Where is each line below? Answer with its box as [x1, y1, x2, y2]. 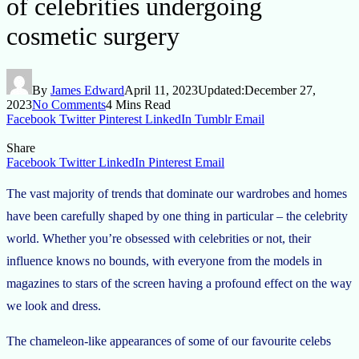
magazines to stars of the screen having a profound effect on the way [6, 276, 352, 290]
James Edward [50, 83, 124, 97]
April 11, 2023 [124, 83, 198, 97]
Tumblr [195, 111, 232, 126]
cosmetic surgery [6, 22, 179, 51]
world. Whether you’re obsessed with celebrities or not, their [6, 231, 311, 245]
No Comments [32, 97, 106, 111]
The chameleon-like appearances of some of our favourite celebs [6, 333, 331, 348]
